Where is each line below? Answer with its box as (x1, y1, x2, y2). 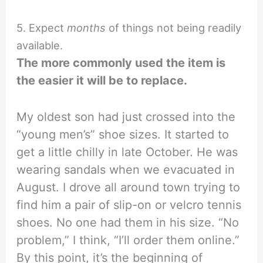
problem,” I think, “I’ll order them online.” (16, 232, 240, 247)
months (67, 21, 106, 34)
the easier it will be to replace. (16, 73, 188, 87)
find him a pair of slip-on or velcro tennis (16, 197, 242, 212)
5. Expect (16, 21, 68, 34)
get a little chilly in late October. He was (16, 144, 238, 159)
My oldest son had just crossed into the (16, 109, 236, 124)
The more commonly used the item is (16, 55, 226, 70)
